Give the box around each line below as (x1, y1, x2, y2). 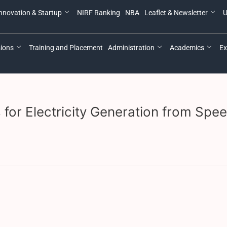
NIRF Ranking (77, 9, 120, 17)
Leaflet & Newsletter (144, 9, 208, 17)
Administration (108, 44, 155, 52)
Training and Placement (29, 44, 103, 52)
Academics (170, 44, 204, 52)
